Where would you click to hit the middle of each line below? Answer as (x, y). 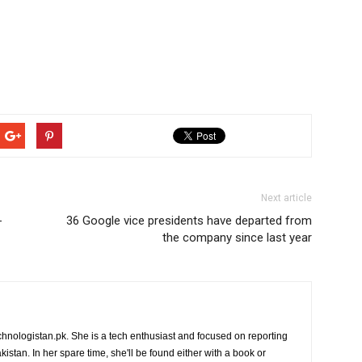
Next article (286, 198)
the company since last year (237, 238)
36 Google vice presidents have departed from (189, 221)
